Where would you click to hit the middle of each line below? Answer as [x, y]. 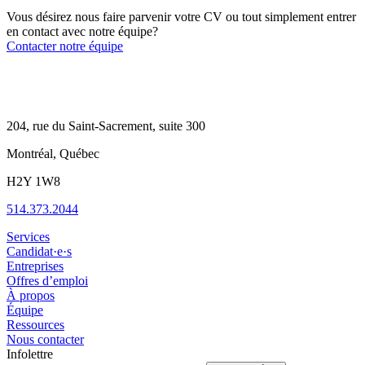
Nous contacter [45, 340]
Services [28, 237]
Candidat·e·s [39, 252]
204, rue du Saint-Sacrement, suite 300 [106, 126]
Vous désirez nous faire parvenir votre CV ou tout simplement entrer [181, 17]
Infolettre [30, 354]
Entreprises [35, 266]
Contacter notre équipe [65, 46]
